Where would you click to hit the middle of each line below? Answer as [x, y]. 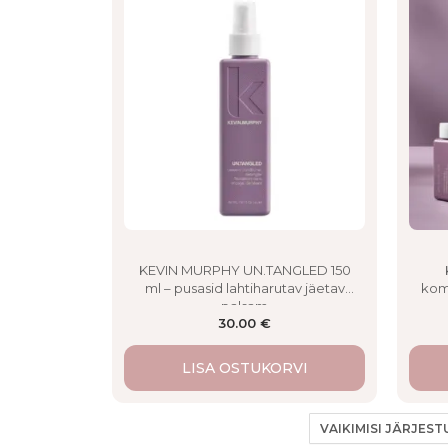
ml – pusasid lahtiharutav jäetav [244, 288]
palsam [244, 306]
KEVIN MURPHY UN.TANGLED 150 [244, 270]
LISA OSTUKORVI [244, 368]
